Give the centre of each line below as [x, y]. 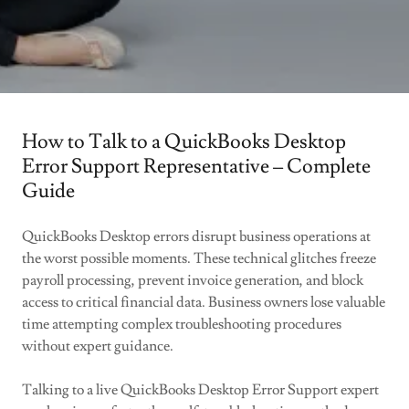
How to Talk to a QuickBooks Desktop [184, 142]
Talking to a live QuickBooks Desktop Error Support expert [200, 390]
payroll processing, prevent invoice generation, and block [193, 280]
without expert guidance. [98, 346]
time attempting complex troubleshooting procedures [182, 324]
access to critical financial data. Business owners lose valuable [204, 302]
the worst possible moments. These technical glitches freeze [199, 258]
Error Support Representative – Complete [196, 167]
